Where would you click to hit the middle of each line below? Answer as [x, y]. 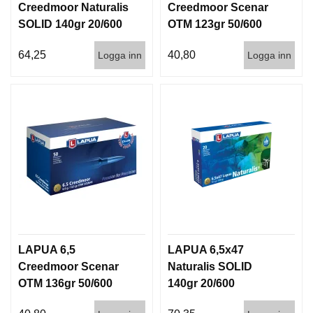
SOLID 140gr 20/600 [70, 24]
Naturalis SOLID [210, 266]
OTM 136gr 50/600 [65, 283]
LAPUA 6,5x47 [206, 249]
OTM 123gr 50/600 [215, 24]
